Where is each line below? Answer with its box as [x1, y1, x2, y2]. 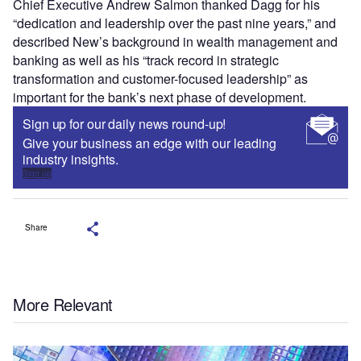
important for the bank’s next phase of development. [13, 87, 306, 106]
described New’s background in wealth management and [13, 31, 338, 51]
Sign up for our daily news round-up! [23, 114, 226, 133]
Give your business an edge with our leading [23, 133, 276, 152]
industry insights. [23, 149, 118, 168]
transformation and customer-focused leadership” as [13, 68, 308, 88]
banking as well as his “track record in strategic [13, 50, 279, 69]
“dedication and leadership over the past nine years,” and [13, 13, 336, 32]
